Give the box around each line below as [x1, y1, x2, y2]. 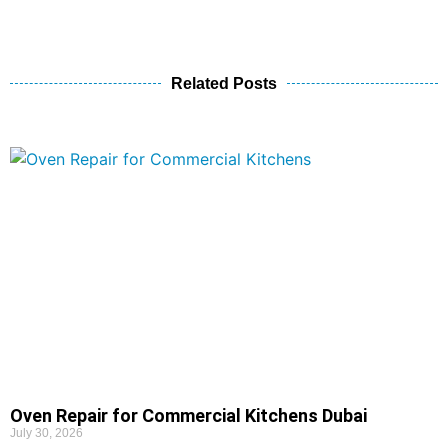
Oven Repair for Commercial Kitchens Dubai [10, 404, 367, 426]
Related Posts [171, 74, 277, 92]
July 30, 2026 [10, 425, 83, 440]
